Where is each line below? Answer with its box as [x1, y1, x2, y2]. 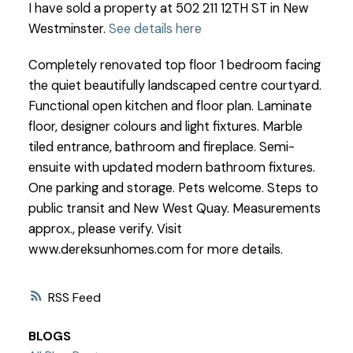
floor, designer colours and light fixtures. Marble [28, 117, 303, 135]
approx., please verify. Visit [28, 220, 182, 237]
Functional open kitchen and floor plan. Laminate [28, 97, 312, 114]
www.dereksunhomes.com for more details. [28, 240, 283, 258]
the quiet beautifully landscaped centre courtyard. [28, 76, 321, 94]
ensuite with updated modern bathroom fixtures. [28, 158, 315, 176]
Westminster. [28, 20, 109, 37]
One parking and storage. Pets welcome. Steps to [28, 179, 318, 196]
